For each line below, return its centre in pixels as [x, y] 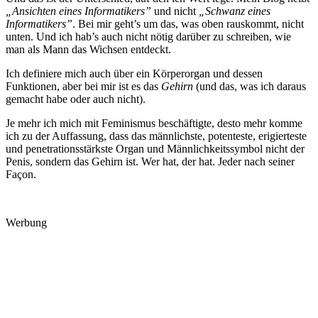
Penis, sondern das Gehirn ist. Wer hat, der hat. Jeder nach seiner [150, 162]
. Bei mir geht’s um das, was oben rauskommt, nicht [188, 24]
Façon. [21, 175]
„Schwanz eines [235, 11]
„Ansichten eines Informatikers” [78, 11]
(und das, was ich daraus [250, 87]
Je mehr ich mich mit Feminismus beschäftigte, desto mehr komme [154, 124]
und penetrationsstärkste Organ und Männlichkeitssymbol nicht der [155, 149]
